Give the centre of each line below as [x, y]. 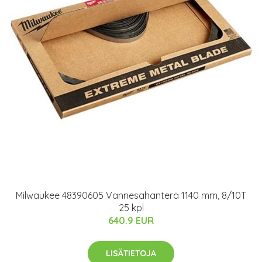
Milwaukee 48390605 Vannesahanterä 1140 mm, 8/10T [131, 195]
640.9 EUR [131, 220]
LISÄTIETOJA [131, 253]
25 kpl [131, 208]
